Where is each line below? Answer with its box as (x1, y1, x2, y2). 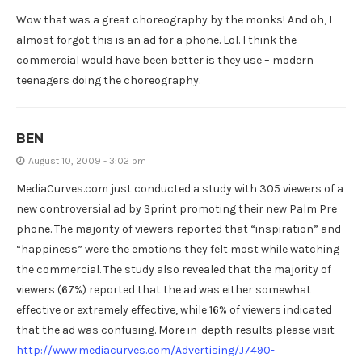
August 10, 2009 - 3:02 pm (28, 154, 146, 166)
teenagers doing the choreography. (16, 73, 200, 87)
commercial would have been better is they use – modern (16, 53, 314, 67)
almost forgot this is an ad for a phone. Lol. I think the (16, 32, 297, 47)
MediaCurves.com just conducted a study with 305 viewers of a (16, 181, 343, 196)
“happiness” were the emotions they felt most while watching (16, 242, 339, 256)
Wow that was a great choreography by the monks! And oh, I (16, 12, 332, 27)
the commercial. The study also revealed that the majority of (16, 262, 331, 276)
